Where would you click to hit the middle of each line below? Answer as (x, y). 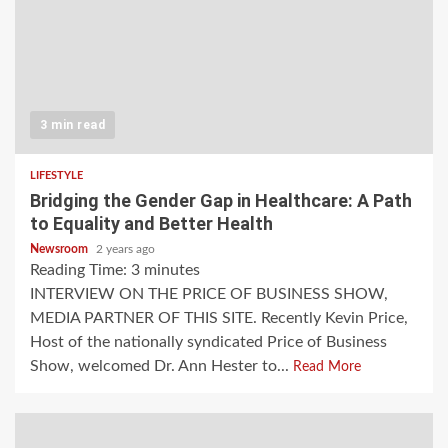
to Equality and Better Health (151, 224)
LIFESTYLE (56, 176)
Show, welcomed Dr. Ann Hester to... (161, 366)
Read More (327, 367)
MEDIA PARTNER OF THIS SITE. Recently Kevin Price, (219, 318)
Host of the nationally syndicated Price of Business (208, 342)
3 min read (72, 125)
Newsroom (60, 249)
